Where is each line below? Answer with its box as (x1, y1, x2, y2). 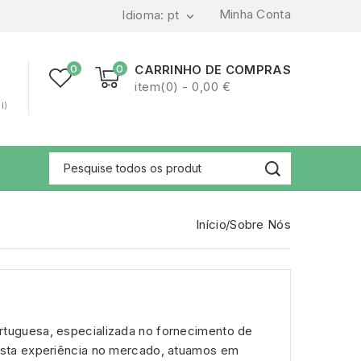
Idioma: (122, 7, 168, 23)
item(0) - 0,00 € (135, 79, 231, 94)
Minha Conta (218, 6, 291, 22)
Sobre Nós (230, 217, 291, 233)
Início (196, 217, 226, 233)
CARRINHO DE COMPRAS (135, 62, 291, 77)
